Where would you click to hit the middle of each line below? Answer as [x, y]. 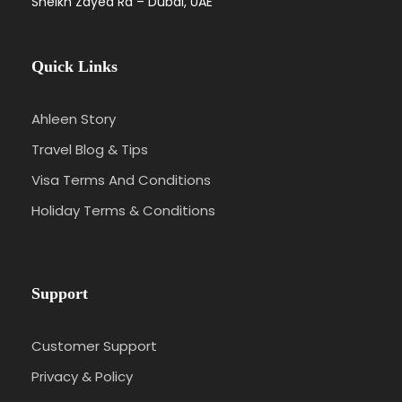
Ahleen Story [74, 118]
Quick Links [74, 66]
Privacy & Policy [82, 376]
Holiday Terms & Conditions [123, 210]
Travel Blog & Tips [90, 149]
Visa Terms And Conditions [121, 179]
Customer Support [94, 345]
